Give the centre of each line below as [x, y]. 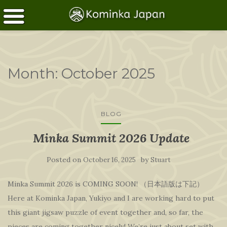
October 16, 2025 [109, 160]
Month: [34, 73]
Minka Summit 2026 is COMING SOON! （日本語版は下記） [106, 184]
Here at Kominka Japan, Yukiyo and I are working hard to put [111, 198]
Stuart [160, 160]
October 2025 [108, 73]
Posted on [65, 160]
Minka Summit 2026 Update [111, 138]
